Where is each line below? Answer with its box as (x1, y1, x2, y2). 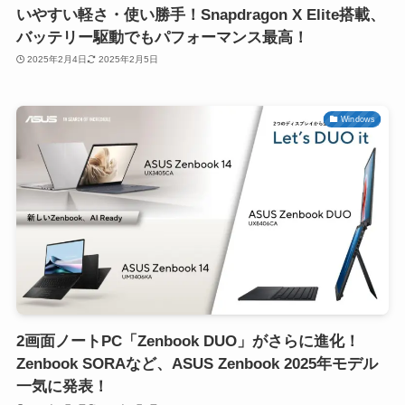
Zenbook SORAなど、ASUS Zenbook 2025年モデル (15, 354, 378, 372)
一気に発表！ (15, 377, 108, 395)
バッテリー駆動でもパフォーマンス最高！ (15, 28, 308, 46)
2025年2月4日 (27, 54, 88, 65)
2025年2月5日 (98, 54, 158, 65)
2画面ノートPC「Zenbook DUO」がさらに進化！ (15, 332, 360, 350)
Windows (341, 114, 375, 124)
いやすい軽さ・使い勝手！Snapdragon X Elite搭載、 (15, 5, 385, 24)
